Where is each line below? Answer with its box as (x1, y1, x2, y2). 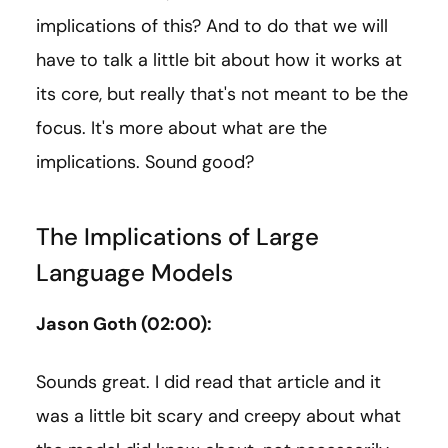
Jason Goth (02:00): (36, 312, 212, 337)
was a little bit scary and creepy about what (36, 404, 401, 429)
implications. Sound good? (36, 150, 254, 175)
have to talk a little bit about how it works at (36, 48, 402, 73)
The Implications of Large (36, 221, 319, 253)
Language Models (36, 257, 233, 289)
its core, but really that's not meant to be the (36, 82, 408, 107)
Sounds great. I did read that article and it (36, 370, 381, 395)
